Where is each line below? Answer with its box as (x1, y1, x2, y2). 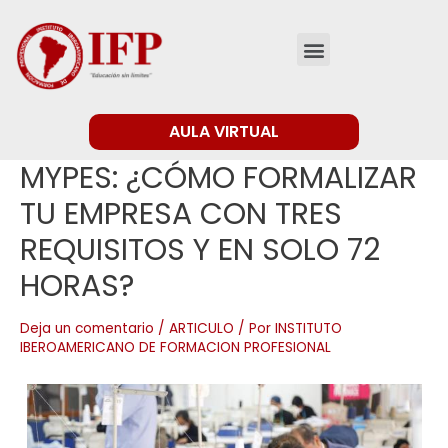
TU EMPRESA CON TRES (20, 192, 342, 235)
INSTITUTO (275, 318, 342, 338)
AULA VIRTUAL (169, 119, 279, 143)
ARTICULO (169, 318, 234, 338)
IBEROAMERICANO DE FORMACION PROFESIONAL (20, 337, 331, 357)
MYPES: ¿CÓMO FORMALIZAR (20, 156, 417, 199)
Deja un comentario (20, 318, 154, 338)
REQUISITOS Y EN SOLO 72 (20, 228, 380, 271)
